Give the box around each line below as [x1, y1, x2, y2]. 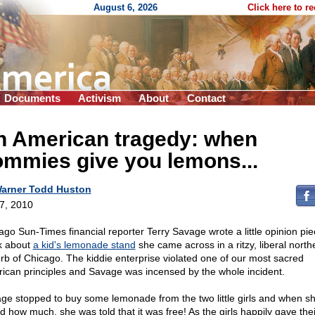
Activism [78, 92, 121, 104]
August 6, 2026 [94, 2, 157, 13]
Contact [187, 92, 226, 104]
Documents [4, 92, 60, 104]
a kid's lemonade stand [32, 239, 136, 250]
